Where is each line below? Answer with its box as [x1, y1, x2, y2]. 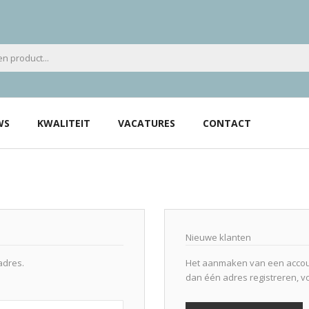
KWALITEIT [37, 116, 90, 130]
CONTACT [203, 116, 251, 130]
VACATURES [118, 116, 175, 130]
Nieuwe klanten [186, 230, 252, 243]
